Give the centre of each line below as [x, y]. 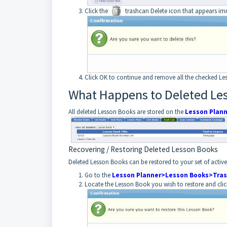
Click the [97, 11]
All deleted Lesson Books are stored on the [127, 111]
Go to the [98, 175]
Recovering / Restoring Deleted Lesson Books [143, 149]
